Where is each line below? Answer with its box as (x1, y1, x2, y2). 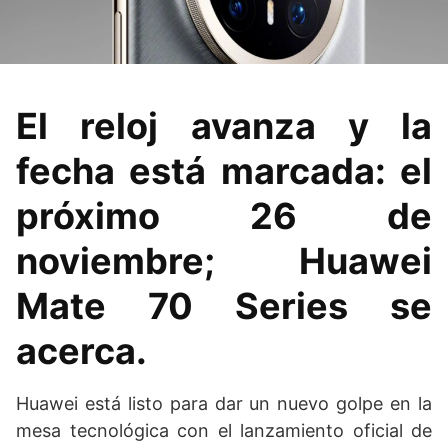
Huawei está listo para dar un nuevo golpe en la (16, 392, 432, 414)
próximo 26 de (16, 193, 432, 238)
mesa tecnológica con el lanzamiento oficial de (16, 419, 432, 441)
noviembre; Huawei (16, 238, 432, 283)
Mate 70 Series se (16, 283, 432, 328)
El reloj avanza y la (16, 103, 432, 148)
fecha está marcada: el (16, 148, 432, 193)
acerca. (16, 328, 155, 373)
